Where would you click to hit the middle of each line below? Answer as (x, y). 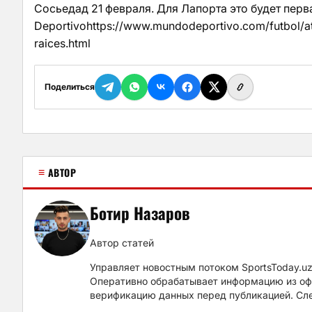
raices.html (62, 44)
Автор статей (122, 243)
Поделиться (70, 87)
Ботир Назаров (140, 213)
